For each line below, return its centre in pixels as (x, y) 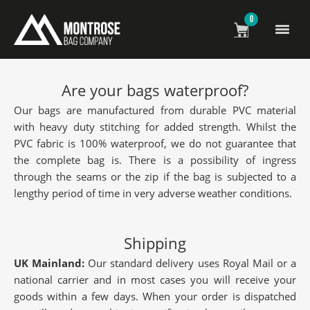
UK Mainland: (49, 263)
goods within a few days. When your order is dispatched (155, 296)
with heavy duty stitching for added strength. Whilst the (155, 127)
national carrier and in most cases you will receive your (155, 280)
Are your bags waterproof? (155, 90)
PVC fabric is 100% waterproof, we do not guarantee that (155, 143)
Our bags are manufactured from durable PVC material (155, 110)
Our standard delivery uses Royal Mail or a (191, 263)
